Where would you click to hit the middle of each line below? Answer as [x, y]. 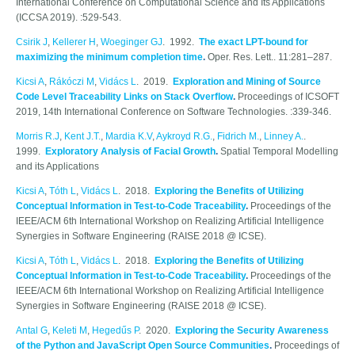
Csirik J [32, 42]
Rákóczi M [72, 82]
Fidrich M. [238, 137]
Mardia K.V [129, 137]
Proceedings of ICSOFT [288, 97]
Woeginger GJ [132, 42]
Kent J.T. [82, 137]
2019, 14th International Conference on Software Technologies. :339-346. [174, 112]
